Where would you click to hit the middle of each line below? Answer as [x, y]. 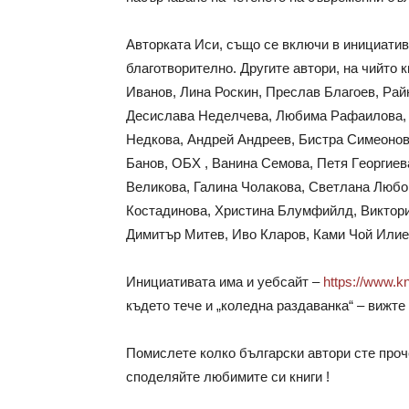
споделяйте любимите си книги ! [228, 377]
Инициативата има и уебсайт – [225, 282]
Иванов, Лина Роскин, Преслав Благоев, [254, 92]
